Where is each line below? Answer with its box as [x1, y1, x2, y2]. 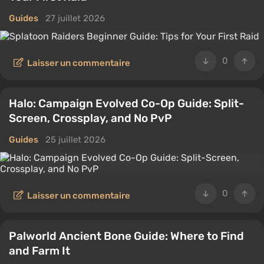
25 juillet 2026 [45, 134, 105, 145]
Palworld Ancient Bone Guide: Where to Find [9, 229, 244, 243]
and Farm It [9, 244, 70, 258]
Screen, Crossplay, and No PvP [9, 111, 172, 125]
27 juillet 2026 [45, 13, 105, 24]
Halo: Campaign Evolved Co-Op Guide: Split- [9, 97, 244, 110]
